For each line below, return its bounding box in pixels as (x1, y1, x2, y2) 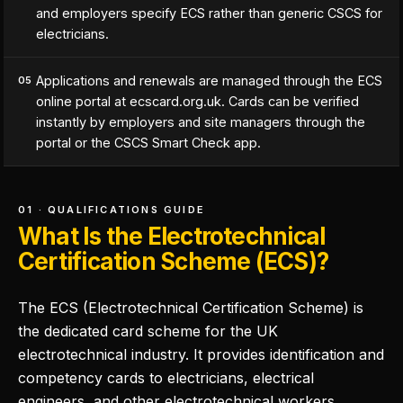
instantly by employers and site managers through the (36, 114, 365, 130)
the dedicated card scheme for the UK (18, 322, 278, 340)
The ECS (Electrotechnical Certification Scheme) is (18, 299, 363, 317)
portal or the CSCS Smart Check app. (36, 135, 261, 150)
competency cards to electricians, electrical (18, 369, 314, 387)
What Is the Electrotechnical (18, 222, 326, 250)
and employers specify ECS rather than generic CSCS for (36, 5, 382, 21)
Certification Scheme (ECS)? (18, 247, 328, 275)
